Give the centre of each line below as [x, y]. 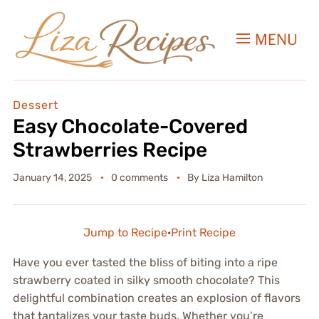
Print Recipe [203, 233]
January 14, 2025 [52, 178]
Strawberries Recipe [110, 150]
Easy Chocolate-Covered [130, 127]
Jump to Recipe [125, 233]
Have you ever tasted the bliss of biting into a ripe [145, 263]
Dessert [35, 105]
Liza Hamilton [232, 178]
